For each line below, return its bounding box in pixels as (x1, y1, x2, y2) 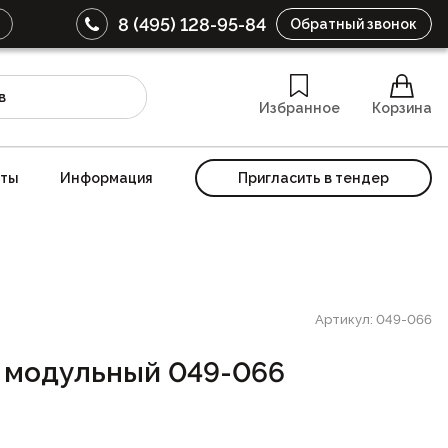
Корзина (371, 100, 432, 117)
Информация (60, 169, 154, 186)
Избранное (258, 100, 340, 117)
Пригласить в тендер (238, 169, 389, 186)
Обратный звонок (290, 16, 418, 32)
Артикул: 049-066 (315, 311, 432, 327)
